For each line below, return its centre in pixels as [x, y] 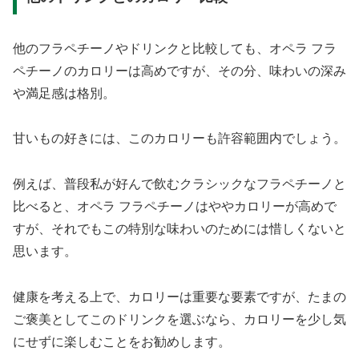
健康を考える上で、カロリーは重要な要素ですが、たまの [179, 297]
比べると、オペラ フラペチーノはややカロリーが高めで [175, 207]
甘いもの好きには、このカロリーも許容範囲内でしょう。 [179, 139]
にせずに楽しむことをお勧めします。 [122, 342]
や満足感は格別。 [64, 93]
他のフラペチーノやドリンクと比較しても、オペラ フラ [175, 48]
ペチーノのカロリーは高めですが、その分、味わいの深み [179, 71]
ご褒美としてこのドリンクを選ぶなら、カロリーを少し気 [179, 320]
